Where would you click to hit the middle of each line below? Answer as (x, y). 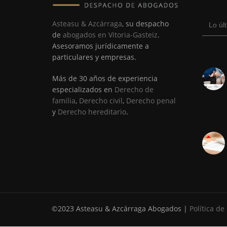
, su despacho (145, 24)
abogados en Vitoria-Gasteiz (110, 35)
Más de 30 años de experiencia (105, 79)
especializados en (83, 90)
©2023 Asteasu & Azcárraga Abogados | (121, 209)
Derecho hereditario (92, 112)
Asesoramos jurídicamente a (100, 46)
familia (64, 101)
